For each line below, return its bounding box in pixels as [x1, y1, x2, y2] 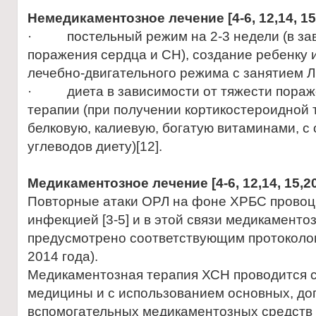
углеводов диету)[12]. [28, 139, 162, 154]
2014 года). [28, 249, 98, 264]
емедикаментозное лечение [37, 11, 224, 25]
